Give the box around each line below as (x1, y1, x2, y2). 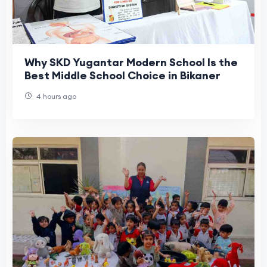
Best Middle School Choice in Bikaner (24, 69, 221, 83)
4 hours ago (35, 92, 76, 101)
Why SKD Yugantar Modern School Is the (24, 55, 238, 70)
